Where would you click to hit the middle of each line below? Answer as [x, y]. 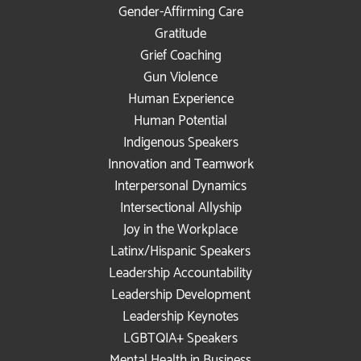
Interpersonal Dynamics [180, 186]
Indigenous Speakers [180, 142]
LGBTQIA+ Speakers [180, 338]
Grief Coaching [180, 55]
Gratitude [180, 33]
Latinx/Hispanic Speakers [180, 251]
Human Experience [180, 99]
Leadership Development [180, 295]
